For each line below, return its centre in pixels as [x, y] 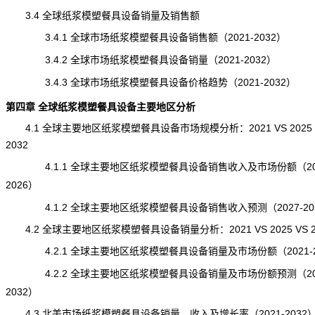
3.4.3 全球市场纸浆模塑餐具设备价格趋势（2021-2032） [150, 82]
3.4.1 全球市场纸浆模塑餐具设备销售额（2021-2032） [146, 37]
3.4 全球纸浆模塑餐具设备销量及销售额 [102, 15]
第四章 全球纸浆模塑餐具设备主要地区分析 [100, 107]
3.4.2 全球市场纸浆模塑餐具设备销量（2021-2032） [141, 60]
